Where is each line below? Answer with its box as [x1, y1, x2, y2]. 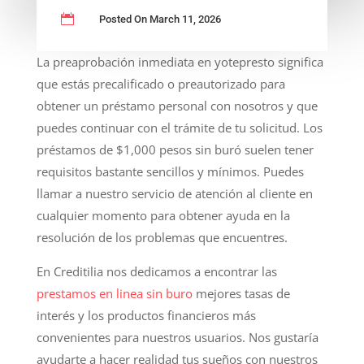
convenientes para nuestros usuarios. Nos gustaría [36, 328, 318, 345]
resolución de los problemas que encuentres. [36, 228, 288, 245]
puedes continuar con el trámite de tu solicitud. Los [36, 119, 323, 136]
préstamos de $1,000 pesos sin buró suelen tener [36, 141, 314, 158]
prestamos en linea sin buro [36, 284, 193, 301]
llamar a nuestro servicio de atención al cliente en [36, 184, 313, 201]
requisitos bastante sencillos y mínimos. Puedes [36, 162, 304, 180]
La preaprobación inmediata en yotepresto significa [36, 53, 323, 70]
